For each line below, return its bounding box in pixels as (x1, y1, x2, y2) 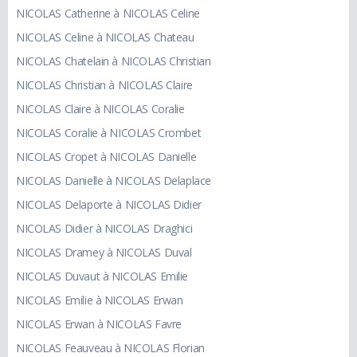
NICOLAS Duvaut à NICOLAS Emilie (16, 269, 188, 284)
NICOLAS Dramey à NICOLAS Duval (16, 245, 192, 261)
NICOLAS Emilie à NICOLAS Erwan (16, 292, 183, 308)
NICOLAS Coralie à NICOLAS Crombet (16, 125, 202, 141)
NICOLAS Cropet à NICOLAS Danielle (16, 149, 197, 165)
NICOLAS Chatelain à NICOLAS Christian (16, 53, 211, 69)
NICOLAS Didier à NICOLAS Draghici (16, 221, 193, 237)
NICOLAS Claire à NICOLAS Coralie (16, 101, 185, 117)
